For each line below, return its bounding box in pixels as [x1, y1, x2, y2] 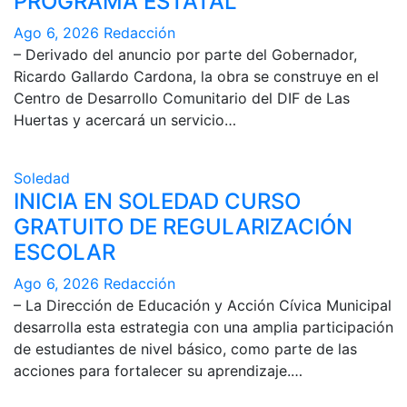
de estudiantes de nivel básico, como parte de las [14, 339, 357, 358]
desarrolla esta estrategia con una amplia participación [14, 317, 393, 336]
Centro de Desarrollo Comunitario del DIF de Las [14, 88, 350, 107]
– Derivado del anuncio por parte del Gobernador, [14, 45, 357, 64]
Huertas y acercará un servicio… [14, 110, 236, 129]
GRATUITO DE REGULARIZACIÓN [14, 213, 352, 240]
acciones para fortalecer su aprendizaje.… [14, 361, 303, 380]
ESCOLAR [14, 238, 115, 265]
